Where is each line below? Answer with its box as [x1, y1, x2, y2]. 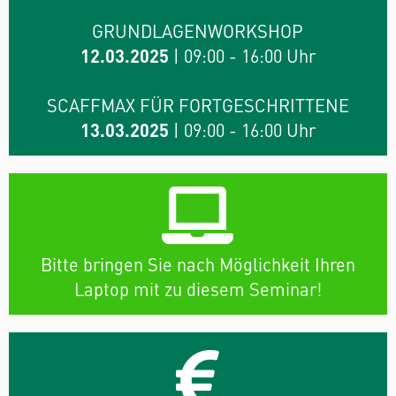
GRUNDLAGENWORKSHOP [92, 18, 304, 42]
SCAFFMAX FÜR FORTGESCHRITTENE [46, 92, 349, 117]
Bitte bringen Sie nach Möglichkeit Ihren [40, 251, 355, 276]
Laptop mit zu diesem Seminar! [73, 276, 322, 301]
